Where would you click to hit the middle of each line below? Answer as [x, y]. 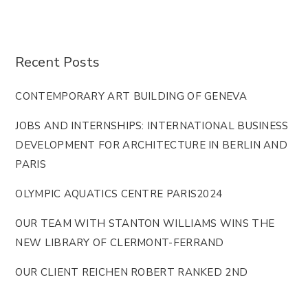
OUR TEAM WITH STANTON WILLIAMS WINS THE [145, 223]
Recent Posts [58, 62]
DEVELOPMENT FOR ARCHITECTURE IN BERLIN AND [152, 145]
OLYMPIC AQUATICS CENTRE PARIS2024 [119, 194]
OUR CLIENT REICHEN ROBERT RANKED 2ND [132, 272]
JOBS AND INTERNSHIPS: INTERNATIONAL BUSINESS [152, 125]
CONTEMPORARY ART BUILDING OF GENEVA [131, 96]
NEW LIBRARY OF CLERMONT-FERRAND [120, 242]
